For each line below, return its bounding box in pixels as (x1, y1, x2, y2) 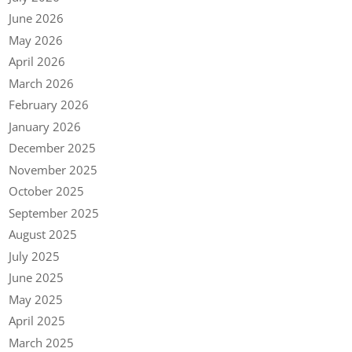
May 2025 (9, 291, 64, 307)
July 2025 (9, 247, 60, 264)
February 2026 (9, 97, 90, 113)
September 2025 (9, 204, 100, 221)
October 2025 (9, 183, 85, 200)
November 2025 (9, 161, 98, 178)
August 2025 (9, 226, 78, 243)
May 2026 (9, 31, 64, 48)
